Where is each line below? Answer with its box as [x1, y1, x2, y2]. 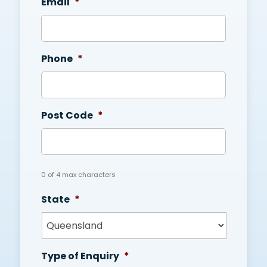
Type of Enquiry [41, 249, 119, 263]
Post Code [41, 108, 93, 123]
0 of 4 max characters [41, 170, 116, 180]
